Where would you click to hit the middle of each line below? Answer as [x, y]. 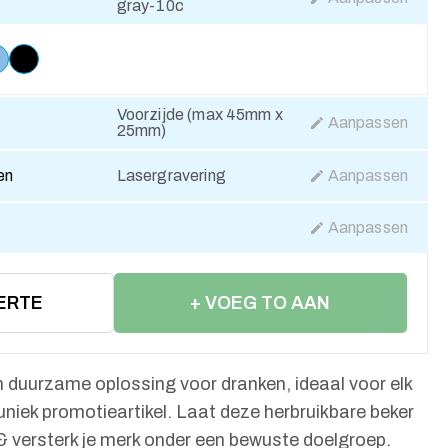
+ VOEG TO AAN [260, 303]
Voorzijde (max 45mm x [199, 114]
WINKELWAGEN [260, 363]
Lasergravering [171, 175]
